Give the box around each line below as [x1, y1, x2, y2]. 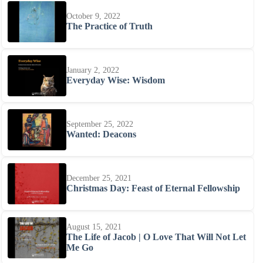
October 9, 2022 [66, 12, 120, 21]
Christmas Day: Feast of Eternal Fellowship [66, 183, 240, 193]
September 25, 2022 [66, 120, 133, 129]
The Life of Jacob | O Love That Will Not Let [66, 232, 246, 242]
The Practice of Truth [66, 21, 153, 31]
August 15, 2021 [66, 222, 122, 231]
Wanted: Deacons [66, 129, 136, 139]
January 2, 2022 [66, 66, 119, 75]
